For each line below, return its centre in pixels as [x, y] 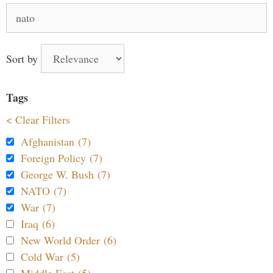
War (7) [38, 207]
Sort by [23, 58]
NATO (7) [44, 190]
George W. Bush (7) [66, 174]
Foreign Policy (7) [62, 158]
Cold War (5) [50, 256]
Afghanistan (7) [56, 141]
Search [20, 10]
